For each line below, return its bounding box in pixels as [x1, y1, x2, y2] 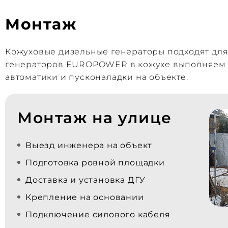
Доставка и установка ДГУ [25, 175, 146, 185]
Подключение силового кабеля [25, 210, 170, 219]
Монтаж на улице [17, 108, 172, 127]
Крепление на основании [25, 192, 144, 202]
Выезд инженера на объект [25, 140, 153, 150]
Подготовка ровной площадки [25, 158, 165, 167]
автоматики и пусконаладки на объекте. [5, 72, 188, 82]
